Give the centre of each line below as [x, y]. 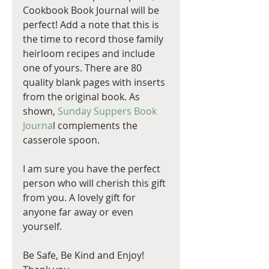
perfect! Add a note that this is [92, 25]
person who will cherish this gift [95, 183]
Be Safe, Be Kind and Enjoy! [85, 255]
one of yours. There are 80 [83, 68]
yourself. [42, 227]
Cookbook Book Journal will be [92, 11]
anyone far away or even [79, 212]
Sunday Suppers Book [108, 111]
